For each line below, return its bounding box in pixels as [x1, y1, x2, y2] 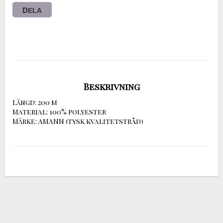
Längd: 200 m [12, 97, 57, 107]
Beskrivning [83, 80, 140, 93]
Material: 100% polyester [12, 107, 106, 116]
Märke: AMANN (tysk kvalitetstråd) [12, 116, 143, 126]
